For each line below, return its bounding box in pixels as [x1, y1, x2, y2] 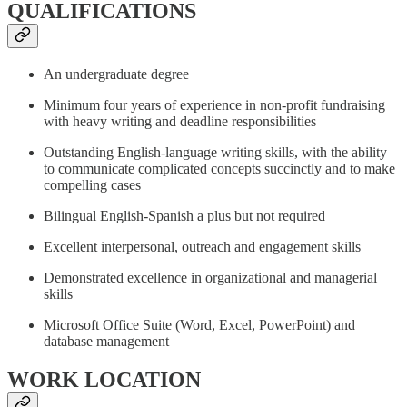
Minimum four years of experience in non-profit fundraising [44, 96, 385, 113]
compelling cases [44, 176, 141, 193]
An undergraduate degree [44, 65, 189, 82]
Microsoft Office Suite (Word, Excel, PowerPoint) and [44, 316, 355, 333]
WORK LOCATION [7, 367, 201, 392]
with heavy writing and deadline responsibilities [44, 113, 316, 129]
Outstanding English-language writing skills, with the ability [44, 144, 387, 160]
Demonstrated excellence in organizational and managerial [44, 269, 377, 285]
